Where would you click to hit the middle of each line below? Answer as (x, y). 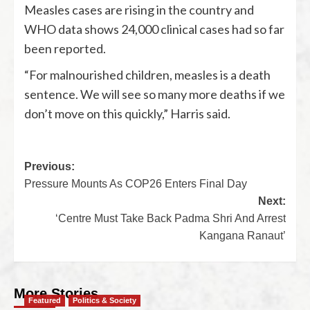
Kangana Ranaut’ (243, 236)
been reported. (65, 49)
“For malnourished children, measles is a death (147, 75)
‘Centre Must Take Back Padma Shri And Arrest (171, 219)
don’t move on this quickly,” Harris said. (127, 114)
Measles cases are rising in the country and (139, 10)
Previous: (49, 167)
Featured (45, 301)
